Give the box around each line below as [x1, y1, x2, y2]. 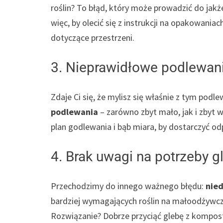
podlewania [51, 106, 98, 118]
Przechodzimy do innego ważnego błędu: [51, 180, 206, 192]
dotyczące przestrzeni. [51, 32, 134, 44]
